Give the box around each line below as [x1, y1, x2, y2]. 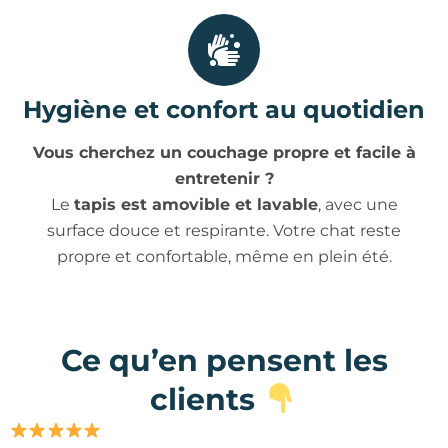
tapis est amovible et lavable [73, 195, 318, 215]
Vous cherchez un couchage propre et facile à [32, 143, 416, 163]
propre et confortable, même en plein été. [56, 247, 392, 267]
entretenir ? [174, 169, 274, 189]
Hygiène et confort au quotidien [23, 95, 425, 125]
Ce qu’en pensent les [60, 341, 388, 379]
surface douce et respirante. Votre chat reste [47, 221, 401, 241]
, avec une [317, 195, 398, 215]
